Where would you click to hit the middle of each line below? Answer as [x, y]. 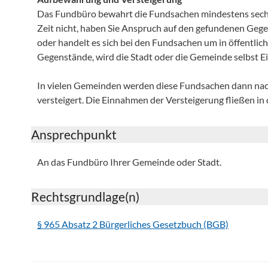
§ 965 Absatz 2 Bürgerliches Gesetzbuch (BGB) [133, 224]
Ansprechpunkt [74, 134]
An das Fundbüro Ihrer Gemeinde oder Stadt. [129, 162]
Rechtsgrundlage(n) [85, 197]
